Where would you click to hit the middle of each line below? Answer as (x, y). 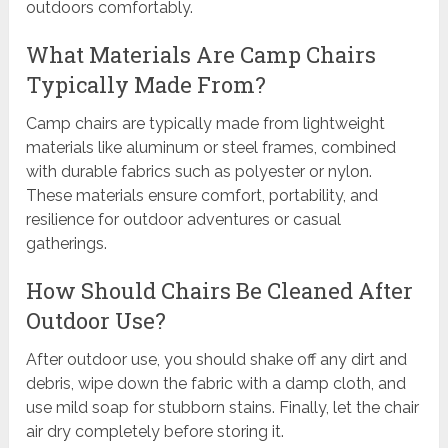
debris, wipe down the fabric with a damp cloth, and (216, 384)
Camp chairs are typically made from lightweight (206, 124)
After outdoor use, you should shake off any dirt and (217, 360)
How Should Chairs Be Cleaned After (220, 291)
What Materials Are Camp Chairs (201, 55)
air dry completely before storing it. (155, 432)
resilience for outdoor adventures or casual (184, 220)
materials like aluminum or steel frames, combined (211, 148)
